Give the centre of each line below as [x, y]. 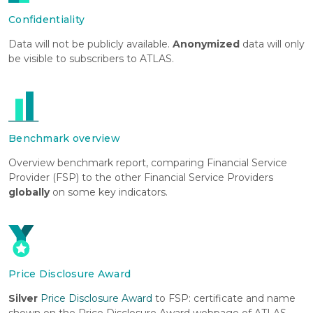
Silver [23, 298]
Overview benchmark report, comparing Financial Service [148, 162]
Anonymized [206, 44]
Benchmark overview [65, 138]
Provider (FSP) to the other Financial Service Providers [141, 177]
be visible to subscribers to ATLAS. [91, 59]
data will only [272, 44]
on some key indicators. [109, 192]
